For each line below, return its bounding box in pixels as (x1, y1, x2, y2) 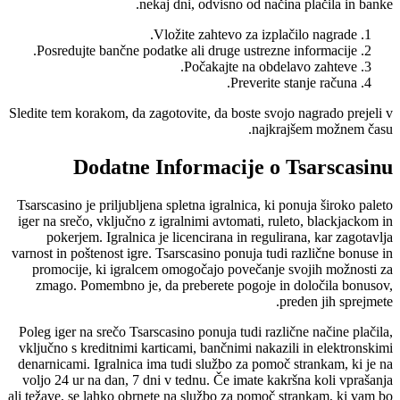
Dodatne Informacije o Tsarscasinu (73, 155, 393, 179)
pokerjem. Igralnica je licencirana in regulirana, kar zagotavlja (46, 229, 393, 246)
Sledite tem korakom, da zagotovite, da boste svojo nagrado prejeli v (9, 105, 393, 121)
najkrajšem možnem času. (252, 121, 393, 137)
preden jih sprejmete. (279, 294, 393, 310)
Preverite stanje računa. (230, 75, 357, 91)
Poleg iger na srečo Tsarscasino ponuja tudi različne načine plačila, (19, 324, 393, 340)
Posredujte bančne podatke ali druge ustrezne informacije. (37, 43, 357, 59)
